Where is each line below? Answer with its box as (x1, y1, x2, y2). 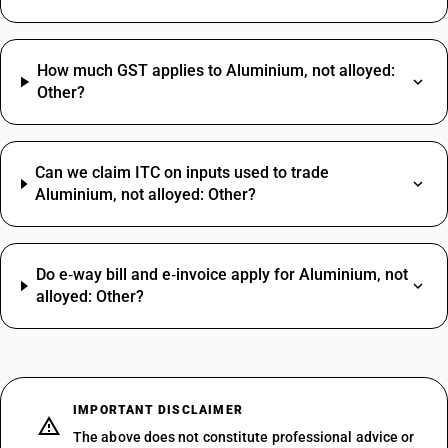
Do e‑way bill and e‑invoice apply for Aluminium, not (35, 265, 408, 284)
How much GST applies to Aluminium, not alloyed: (36, 61, 395, 80)
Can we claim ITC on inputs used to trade (35, 163, 329, 182)
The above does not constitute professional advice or (73, 429, 415, 445)
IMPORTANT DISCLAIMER (73, 403, 243, 417)
